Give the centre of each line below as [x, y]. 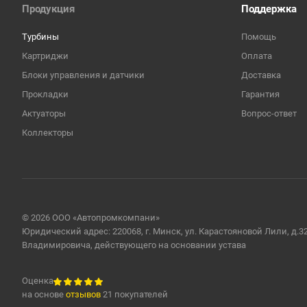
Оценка [38, 281]
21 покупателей [134, 294]
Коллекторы [48, 133]
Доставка [261, 75]
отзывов [83, 294]
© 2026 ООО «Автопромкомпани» [91, 218]
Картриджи [45, 56]
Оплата [257, 56]
